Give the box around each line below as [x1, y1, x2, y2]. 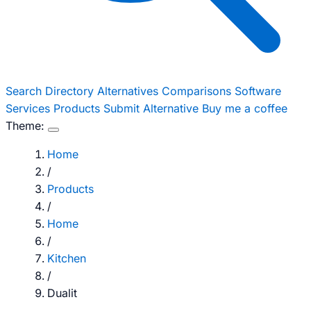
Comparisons [162, 84, 235, 98]
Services [6, 101, 53, 115]
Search [6, 84, 45, 98]
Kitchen [47, 251, 86, 265]
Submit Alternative [103, 101, 202, 115]
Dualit [47, 286, 77, 300]
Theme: [6, 119, 44, 133]
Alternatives [97, 84, 162, 98]
